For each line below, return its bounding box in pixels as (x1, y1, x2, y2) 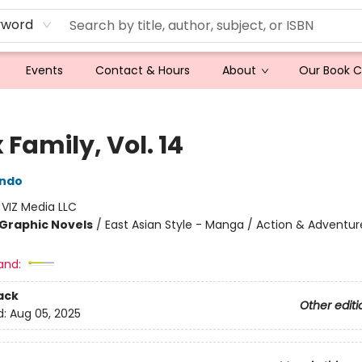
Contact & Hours (95, 62, 190, 78)
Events (26, 62, 63, 78)
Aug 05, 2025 (9, 305, 81, 322)
